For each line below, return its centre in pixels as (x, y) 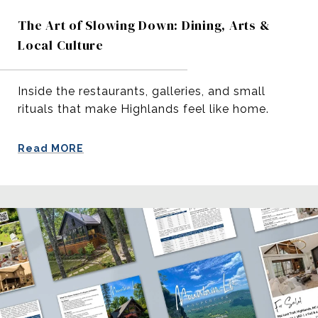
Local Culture (61, 45)
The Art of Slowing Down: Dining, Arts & (144, 25)
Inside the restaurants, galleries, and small (142, 91)
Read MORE (51, 148)
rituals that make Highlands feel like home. (143, 109)
